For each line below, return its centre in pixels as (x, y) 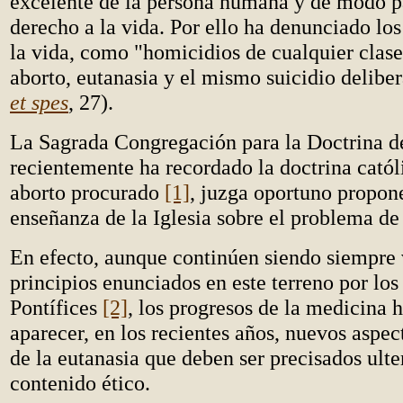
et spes (39, 102)
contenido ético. (80, 383)
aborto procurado (87, 192)
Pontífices (56, 307)
